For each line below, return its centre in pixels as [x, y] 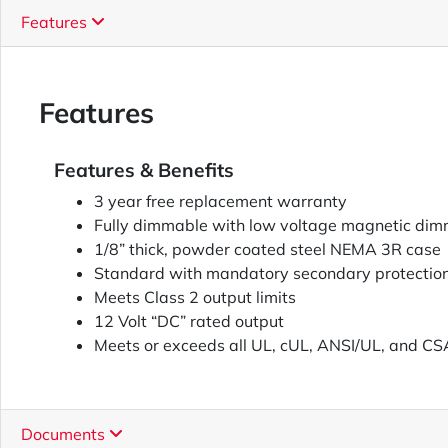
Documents [65, 434]
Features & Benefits [144, 170]
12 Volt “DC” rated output [189, 321]
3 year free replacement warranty [220, 201]
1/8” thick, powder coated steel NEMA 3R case [267, 249]
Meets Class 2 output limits [195, 297]
